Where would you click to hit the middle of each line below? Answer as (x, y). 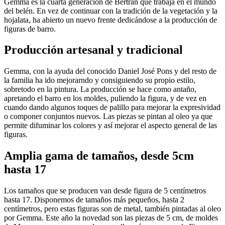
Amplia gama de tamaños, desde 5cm (99, 156)
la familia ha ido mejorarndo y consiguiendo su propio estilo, (100, 80)
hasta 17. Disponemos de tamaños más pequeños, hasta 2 (94, 200)
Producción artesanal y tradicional (93, 50)
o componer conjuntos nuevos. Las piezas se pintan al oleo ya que (108, 117)
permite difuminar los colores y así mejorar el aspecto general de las (110, 126)
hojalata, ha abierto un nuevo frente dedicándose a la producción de (110, 20)
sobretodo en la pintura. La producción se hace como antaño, (100, 89)
